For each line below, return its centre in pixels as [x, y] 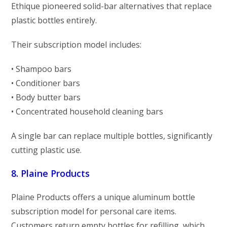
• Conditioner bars [46, 83]
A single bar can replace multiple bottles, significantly [112, 136]
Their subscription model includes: [77, 44]
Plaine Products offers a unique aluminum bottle [103, 197]
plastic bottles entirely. [54, 20]
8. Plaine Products [51, 173]
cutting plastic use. [47, 150]
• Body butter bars [46, 97]
